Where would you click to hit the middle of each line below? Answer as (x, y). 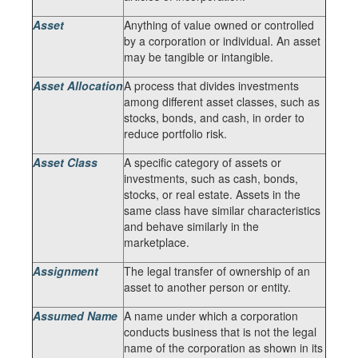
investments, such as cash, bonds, (211, 178)
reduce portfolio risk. (175, 133)
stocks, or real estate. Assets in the (212, 194)
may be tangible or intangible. (199, 57)
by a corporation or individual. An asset (222, 41)
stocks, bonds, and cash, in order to (214, 117)
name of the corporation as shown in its (223, 348)
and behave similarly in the (191, 226)
